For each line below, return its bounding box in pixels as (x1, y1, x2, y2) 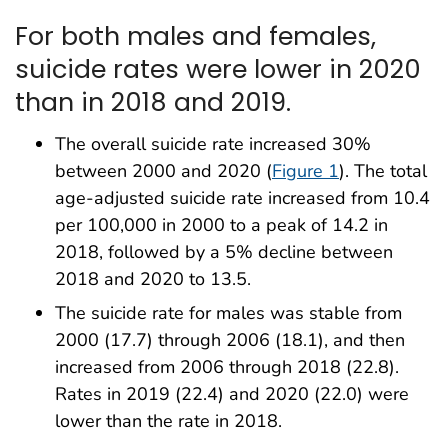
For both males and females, (15, 17, 376, 54)
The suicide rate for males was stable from (55, 301, 402, 326)
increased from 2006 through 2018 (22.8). (55, 355, 399, 380)
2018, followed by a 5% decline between (55, 240, 393, 265)
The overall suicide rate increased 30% (55, 132, 371, 157)
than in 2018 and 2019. (15, 83, 291, 120)
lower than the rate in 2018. (55, 409, 282, 434)
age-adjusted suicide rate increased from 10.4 (55, 186, 430, 211)
